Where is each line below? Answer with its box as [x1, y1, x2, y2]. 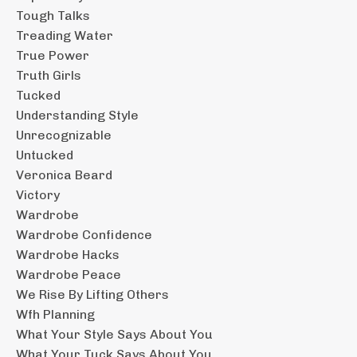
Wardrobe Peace [16, 266, 121, 282]
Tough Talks [16, 7, 90, 23]
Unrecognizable [16, 127, 112, 143]
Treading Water [16, 27, 113, 43]
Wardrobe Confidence [16, 226, 152, 242]
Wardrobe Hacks [16, 246, 120, 262]
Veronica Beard [16, 167, 112, 182]
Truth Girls [16, 67, 81, 83]
